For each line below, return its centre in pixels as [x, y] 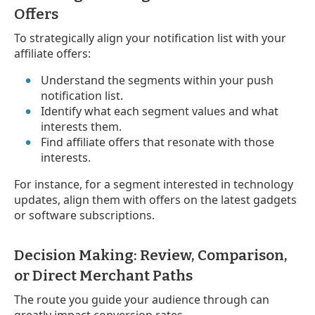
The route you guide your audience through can [142, 299]
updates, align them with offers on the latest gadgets [155, 199]
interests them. [82, 126]
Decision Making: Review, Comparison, [151, 255]
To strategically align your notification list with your [150, 38]
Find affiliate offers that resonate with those [158, 142]
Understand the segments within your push [157, 80]
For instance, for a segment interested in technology [154, 184]
